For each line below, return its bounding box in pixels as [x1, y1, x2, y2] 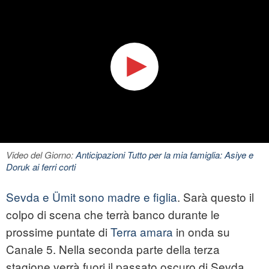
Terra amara [110, 223, 173, 240]
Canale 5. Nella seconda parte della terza [6, 241, 220, 258]
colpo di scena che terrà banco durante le [6, 206, 220, 223]
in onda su [173, 223, 230, 240]
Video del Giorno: [6, 148, 76, 162]
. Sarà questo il [177, 189, 254, 205]
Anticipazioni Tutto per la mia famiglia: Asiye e [76, 148, 253, 162]
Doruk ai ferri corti [6, 160, 76, 174]
